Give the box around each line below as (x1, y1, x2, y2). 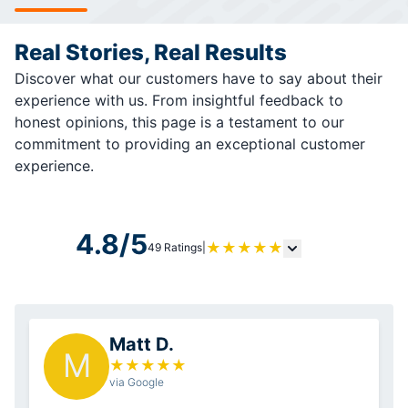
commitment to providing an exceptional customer (15, 134, 365, 153)
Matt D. (109, 332, 174, 355)
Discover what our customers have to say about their (15, 68, 382, 87)
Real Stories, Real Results (15, 38, 287, 66)
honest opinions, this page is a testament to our (15, 112, 344, 131)
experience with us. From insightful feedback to (15, 90, 343, 109)
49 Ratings (148, 240, 202, 254)
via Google (109, 374, 164, 389)
